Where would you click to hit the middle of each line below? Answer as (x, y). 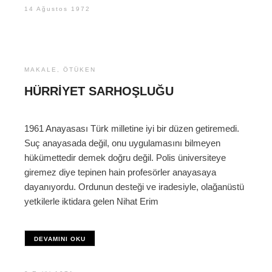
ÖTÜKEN (80, 70)
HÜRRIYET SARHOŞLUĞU (99, 91)
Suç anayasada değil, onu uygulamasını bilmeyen (122, 143)
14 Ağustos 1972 (57, 9)
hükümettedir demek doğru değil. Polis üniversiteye (125, 158)
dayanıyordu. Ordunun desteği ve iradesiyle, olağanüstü (134, 187)
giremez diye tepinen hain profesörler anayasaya (120, 172)
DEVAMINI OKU (60, 239)
